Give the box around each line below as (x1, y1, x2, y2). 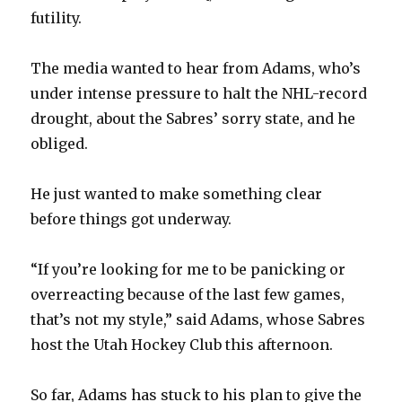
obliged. (31, 135, 89, 153)
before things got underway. (31, 210, 232, 229)
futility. (31, 9, 83, 28)
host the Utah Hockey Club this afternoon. (31, 336, 334, 354)
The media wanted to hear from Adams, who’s (31, 59, 362, 78)
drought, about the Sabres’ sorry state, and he (31, 109, 356, 128)
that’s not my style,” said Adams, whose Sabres (31, 310, 366, 329)
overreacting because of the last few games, (31, 285, 345, 304)
